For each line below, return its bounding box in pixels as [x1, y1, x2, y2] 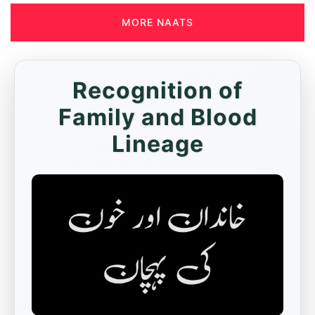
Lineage [111, 130, 204, 157]
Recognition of [72, 77, 243, 104]
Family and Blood [58, 103, 257, 131]
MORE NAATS [122, 16, 193, 28]
